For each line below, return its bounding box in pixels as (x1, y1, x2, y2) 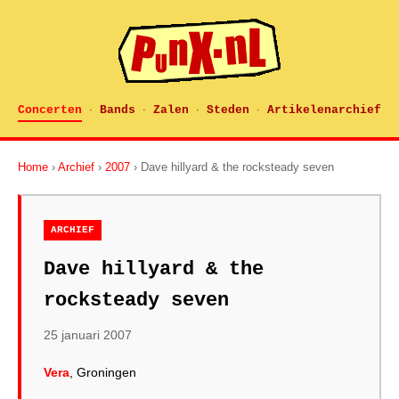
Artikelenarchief (267, 103, 381, 117)
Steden (207, 103, 249, 117)
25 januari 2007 (44, 328, 132, 342)
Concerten (18, 103, 82, 117)
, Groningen (69, 365, 136, 379)
